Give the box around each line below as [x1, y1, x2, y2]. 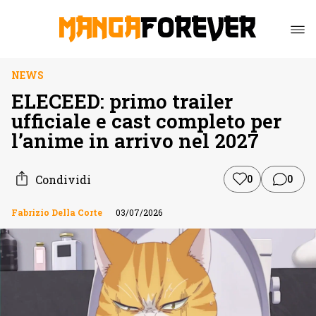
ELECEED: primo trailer [11, 88, 233, 114]
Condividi [35, 171, 91, 187]
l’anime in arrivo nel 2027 [11, 128, 259, 154]
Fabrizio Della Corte [11, 207, 102, 218]
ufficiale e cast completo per [11, 108, 281, 134]
